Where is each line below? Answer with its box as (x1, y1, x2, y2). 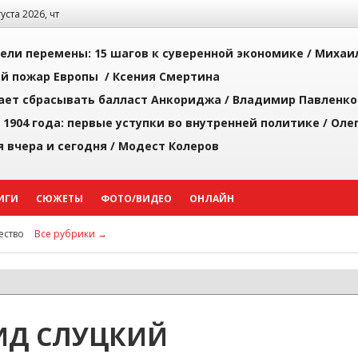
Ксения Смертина (113, 69, 220, 84)
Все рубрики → (34, 227, 107, 241)
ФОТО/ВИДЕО (101, 192, 172, 205)
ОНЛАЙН (189, 192, 234, 205)
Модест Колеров (118, 138, 219, 153)
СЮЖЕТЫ (36, 192, 83, 205)
